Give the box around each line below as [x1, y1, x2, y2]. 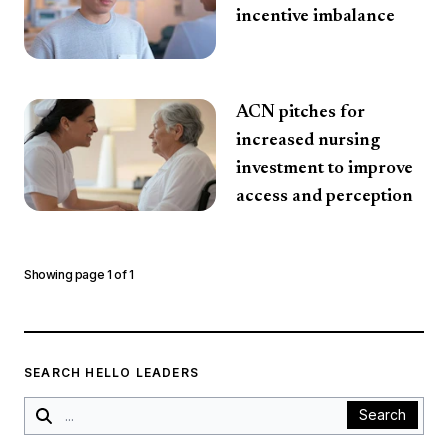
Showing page [24, 267, 107, 282]
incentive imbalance [236, 8, 395, 26]
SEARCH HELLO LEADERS [24, 365, 199, 380]
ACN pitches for [236, 104, 365, 122]
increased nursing [236, 132, 380, 150]
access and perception [236, 188, 413, 206]
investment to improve [236, 160, 413, 178]
